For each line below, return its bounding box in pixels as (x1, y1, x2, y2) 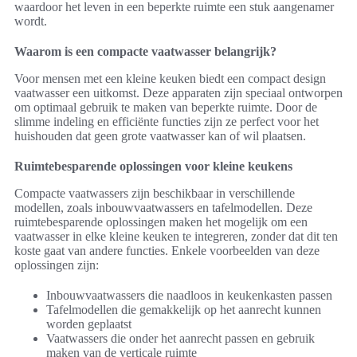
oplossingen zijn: (14, 258, 99, 273)
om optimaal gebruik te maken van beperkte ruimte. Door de (14, 100, 317, 115)
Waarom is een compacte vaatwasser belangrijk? (14, 45, 277, 59)
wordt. (14, 14, 47, 29)
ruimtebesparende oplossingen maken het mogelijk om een (14, 215, 308, 229)
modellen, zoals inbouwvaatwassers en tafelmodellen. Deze (14, 201, 312, 215)
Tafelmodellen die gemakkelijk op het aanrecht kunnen (46, 303, 321, 317)
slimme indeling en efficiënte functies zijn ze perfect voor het (14, 115, 319, 129)
